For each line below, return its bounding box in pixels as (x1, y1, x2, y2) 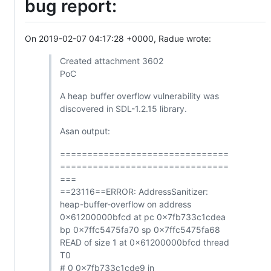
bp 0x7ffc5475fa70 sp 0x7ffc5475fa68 (59, 224, 220, 235)
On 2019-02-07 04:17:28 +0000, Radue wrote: (25, 33, 211, 44)
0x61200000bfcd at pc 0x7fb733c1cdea (59, 212, 226, 223)
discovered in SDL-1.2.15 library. (59, 103, 187, 114)
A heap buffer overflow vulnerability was (59, 91, 219, 102)
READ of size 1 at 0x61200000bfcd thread (59, 237, 229, 248)
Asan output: (59, 126, 110, 137)
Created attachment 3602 (59, 56, 163, 67)
